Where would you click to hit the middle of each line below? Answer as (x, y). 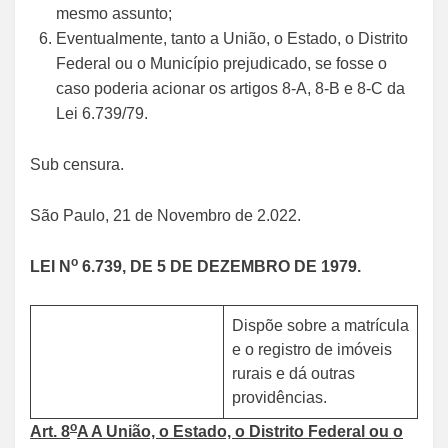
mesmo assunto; (114, 13)
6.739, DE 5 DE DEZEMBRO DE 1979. (219, 266)
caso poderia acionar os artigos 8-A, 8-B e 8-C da (230, 88)
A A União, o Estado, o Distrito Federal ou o (240, 431)
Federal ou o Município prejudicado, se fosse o (221, 63)
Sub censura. (77, 164)
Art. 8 (50, 431)
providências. (279, 397)
